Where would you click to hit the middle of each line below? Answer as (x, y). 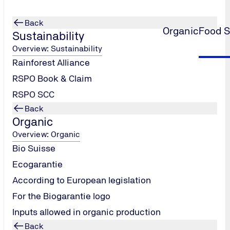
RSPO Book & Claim (52, 78)
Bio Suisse (34, 148)
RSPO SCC (33, 94)
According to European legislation (82, 180)
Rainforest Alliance (51, 62)
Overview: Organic (46, 134)
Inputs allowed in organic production (87, 212)
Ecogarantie (37, 164)
